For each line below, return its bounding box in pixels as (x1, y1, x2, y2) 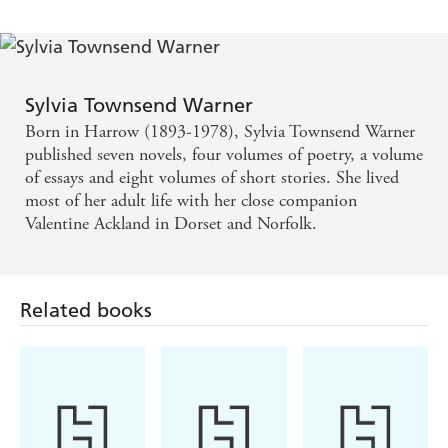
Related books (20, 298, 152, 323)
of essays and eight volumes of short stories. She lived (25, 166, 399, 190)
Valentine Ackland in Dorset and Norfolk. (25, 212, 317, 236)
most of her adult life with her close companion (25, 189, 357, 213)
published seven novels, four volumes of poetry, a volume (25, 143, 423, 167)
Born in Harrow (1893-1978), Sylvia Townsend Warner (25, 120, 415, 144)
